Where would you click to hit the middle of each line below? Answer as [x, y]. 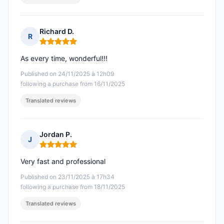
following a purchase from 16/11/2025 [73, 84]
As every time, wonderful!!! [64, 58]
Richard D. [57, 31]
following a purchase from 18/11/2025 [73, 187]
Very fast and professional [63, 161]
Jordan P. [56, 134]
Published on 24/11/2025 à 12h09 [67, 74]
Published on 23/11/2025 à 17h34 [67, 177]
